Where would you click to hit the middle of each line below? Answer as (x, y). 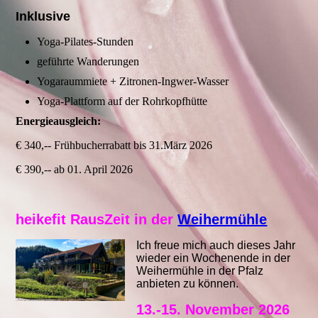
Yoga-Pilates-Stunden (86, 42)
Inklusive (43, 17)
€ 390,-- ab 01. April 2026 (75, 170)
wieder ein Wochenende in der (214, 258)
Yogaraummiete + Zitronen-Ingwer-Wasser (135, 82)
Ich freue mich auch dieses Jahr (216, 246)
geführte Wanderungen (88, 62)
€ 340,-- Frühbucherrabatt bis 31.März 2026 (114, 146)
